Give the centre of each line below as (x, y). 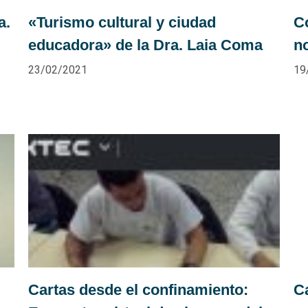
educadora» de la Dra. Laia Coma (145, 45)
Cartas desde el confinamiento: (138, 289)
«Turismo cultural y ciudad (122, 22)
